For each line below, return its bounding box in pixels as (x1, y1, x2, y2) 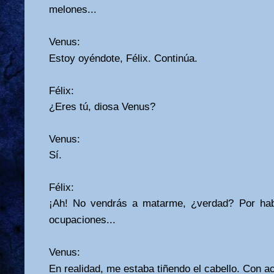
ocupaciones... (49, 213, 116, 226)
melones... (49, 3, 97, 15)
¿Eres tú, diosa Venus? (49, 100, 155, 113)
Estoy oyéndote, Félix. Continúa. (49, 52, 198, 64)
